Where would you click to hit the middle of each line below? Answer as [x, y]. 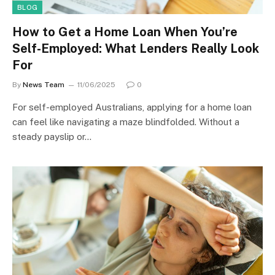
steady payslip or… [52, 137]
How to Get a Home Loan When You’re [125, 32]
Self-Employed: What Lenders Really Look [136, 48]
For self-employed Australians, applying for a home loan [132, 107]
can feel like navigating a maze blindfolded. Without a [126, 122]
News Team [44, 85]
